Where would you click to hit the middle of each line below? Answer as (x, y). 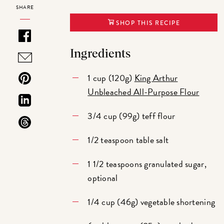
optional (103, 178)
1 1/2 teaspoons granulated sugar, (147, 164)
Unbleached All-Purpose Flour (143, 92)
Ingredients (100, 54)
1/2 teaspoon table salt (128, 140)
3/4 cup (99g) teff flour (131, 116)
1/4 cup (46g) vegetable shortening (151, 202)
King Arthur (156, 78)
